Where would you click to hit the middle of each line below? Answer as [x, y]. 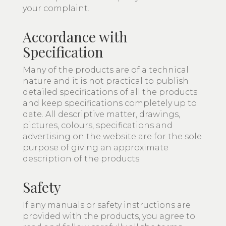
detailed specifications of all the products [110, 92]
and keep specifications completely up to [110, 103]
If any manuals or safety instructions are [107, 205]
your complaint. [56, 8]
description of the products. [82, 159]
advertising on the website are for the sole [112, 136]
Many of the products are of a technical [106, 70]
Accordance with [75, 37]
